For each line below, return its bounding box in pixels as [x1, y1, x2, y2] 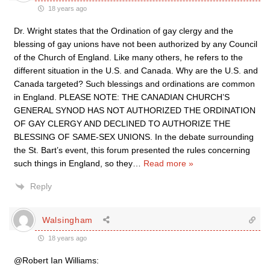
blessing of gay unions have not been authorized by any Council [14, 39, 257, 49]
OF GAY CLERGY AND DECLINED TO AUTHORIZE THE [14, 119, 230, 128]
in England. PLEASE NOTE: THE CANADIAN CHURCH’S [14, 92, 230, 102]
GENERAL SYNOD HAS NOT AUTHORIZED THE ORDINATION [14, 105, 256, 115]
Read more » [143, 159, 193, 168]
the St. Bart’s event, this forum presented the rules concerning [14, 145, 250, 155]
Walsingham [42, 215, 93, 225]
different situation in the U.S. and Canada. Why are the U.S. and [14, 66, 258, 75]
